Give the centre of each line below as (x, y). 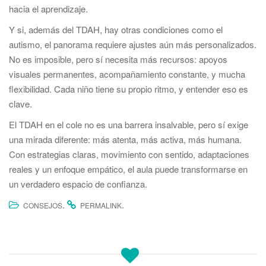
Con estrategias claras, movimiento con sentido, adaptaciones (129, 154)
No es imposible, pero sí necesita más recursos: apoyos (118, 59)
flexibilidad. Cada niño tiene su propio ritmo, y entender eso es (129, 88)
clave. (20, 103)
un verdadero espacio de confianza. (78, 183)
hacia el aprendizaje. (48, 8)
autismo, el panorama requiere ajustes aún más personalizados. (133, 44)
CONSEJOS (43, 205)
